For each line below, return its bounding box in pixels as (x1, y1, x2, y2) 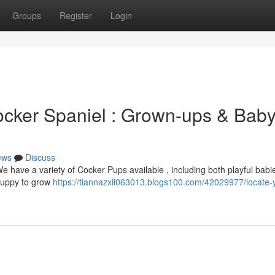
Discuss (25, 151, 55, 163)
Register (60, 9, 92, 21)
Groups (12, 9, 41, 21)
